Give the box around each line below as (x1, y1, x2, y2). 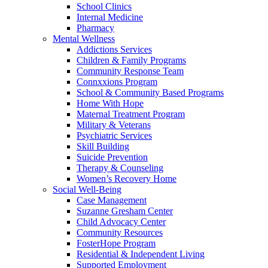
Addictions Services (77, 44, 152, 54)
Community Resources (77, 227, 163, 237)
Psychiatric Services (77, 130, 152, 141)
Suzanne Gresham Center (77, 206, 173, 216)
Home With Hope (77, 98, 144, 108)
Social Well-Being (53, 184, 121, 194)
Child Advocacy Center (77, 217, 166, 227)
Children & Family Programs (77, 55, 186, 65)
